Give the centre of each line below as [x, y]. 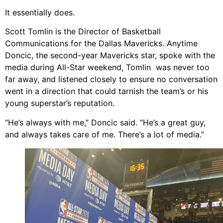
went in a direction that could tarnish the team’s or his [107, 91]
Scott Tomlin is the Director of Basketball [83, 32]
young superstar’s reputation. [60, 103]
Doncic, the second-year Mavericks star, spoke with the [110, 56]
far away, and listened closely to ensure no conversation [111, 79]
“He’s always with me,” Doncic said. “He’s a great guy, [105, 122]
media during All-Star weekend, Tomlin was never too [107, 67]
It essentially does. [40, 12]
